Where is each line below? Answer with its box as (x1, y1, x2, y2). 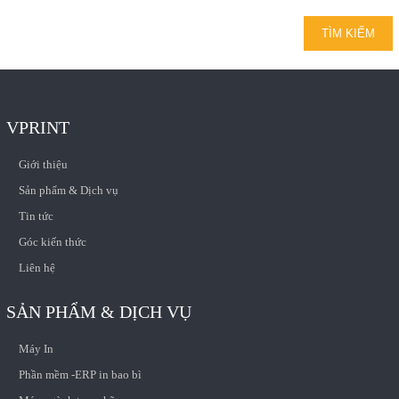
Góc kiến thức (18, 234, 86, 248)
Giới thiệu (18, 157, 68, 171)
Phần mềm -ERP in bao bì (18, 367, 142, 381)
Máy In (18, 341, 53, 355)
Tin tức (18, 208, 53, 223)
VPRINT (5, 117, 69, 137)
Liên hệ (18, 260, 55, 274)
